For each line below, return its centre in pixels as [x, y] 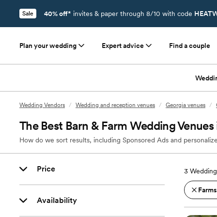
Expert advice [123, 46]
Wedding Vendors [42, 105]
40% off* [58, 14]
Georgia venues [186, 105]
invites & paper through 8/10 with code [133, 14]
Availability [57, 200]
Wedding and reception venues [115, 105]
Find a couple [190, 46]
